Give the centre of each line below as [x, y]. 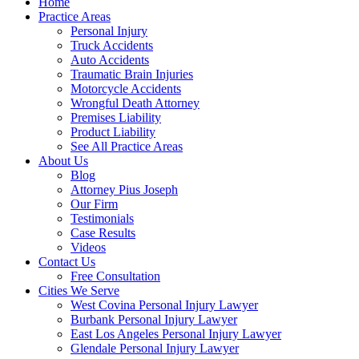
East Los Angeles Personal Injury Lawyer [176, 334]
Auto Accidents [110, 60]
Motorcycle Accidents [126, 89]
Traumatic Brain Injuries [132, 74]
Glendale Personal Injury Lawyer [155, 348]
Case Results [103, 233]
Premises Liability [116, 117]
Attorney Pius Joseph [124, 190]
